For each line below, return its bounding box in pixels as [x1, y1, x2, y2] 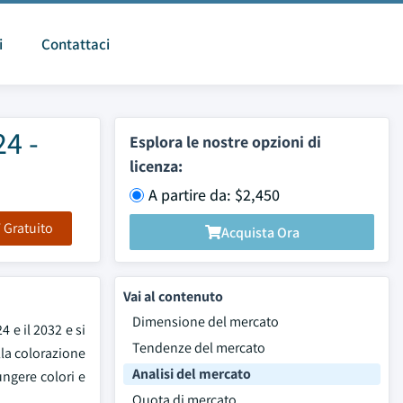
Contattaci [41, 34, 110, 54]
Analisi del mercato [132, 364, 251, 383]
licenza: [130, 156, 183, 176]
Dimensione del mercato [132, 312, 279, 331]
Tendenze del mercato [132, 338, 265, 357]
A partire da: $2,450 [148, 184, 280, 205]
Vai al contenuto [123, 287, 223, 306]
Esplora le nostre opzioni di [130, 131, 321, 152]
